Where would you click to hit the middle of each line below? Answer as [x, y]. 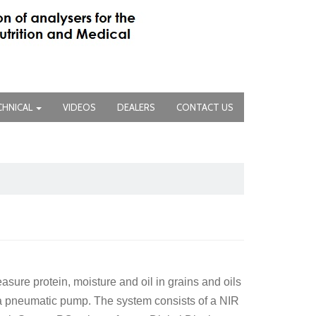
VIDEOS [79, 107]
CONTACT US [205, 107]
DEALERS [136, 107]
